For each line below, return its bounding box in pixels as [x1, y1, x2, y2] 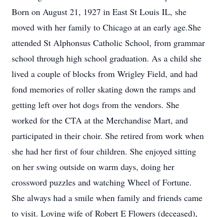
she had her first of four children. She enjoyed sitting [12, 145, 196, 157]
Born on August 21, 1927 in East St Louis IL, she [12, 6, 186, 17]
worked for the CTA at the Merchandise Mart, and [12, 114, 188, 126]
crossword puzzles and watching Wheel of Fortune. [12, 176, 192, 188]
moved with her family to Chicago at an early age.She [12, 21, 201, 33]
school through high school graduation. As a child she [12, 52, 201, 64]
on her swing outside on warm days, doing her [12, 161, 174, 172]
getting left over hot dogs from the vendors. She [12, 99, 179, 110]
